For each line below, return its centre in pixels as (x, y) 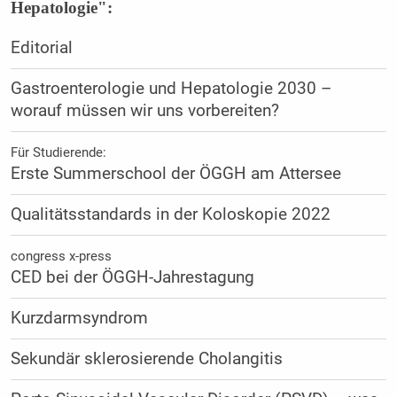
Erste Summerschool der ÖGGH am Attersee (175, 173)
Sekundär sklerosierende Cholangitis (146, 358)
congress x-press (61, 256)
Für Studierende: (58, 152)
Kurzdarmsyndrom (79, 318)
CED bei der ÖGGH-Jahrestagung (132, 277)
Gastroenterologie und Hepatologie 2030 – (171, 88)
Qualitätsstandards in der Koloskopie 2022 (170, 214)
